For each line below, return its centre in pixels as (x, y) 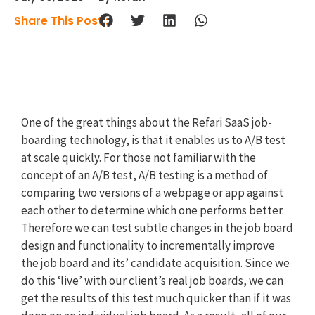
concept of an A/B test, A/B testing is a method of (144, 175)
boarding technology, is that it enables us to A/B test (153, 140)
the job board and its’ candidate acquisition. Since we (155, 263)
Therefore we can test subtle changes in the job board (157, 227)
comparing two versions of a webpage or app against (152, 192)
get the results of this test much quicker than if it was (156, 298)
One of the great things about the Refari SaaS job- (147, 122)
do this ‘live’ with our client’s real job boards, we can (152, 280)
